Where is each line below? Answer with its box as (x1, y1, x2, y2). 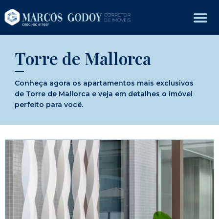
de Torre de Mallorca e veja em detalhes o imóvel (15, 89, 193, 99)
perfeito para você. (15, 100, 83, 109)
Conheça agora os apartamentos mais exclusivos (15, 79, 194, 88)
